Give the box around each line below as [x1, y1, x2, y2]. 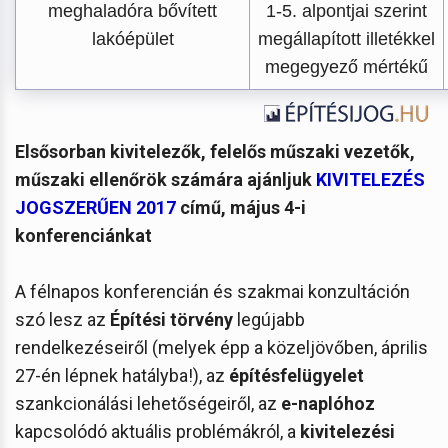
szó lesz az [15, 308, 110, 330]
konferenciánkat [15, 224, 152, 246]
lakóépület [91, 28, 174, 49]
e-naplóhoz [281, 392, 375, 414]
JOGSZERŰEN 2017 [15, 196, 176, 218]
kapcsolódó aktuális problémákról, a [15, 420, 300, 442]
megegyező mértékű [265, 56, 428, 77]
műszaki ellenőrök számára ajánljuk [15, 168, 316, 190]
